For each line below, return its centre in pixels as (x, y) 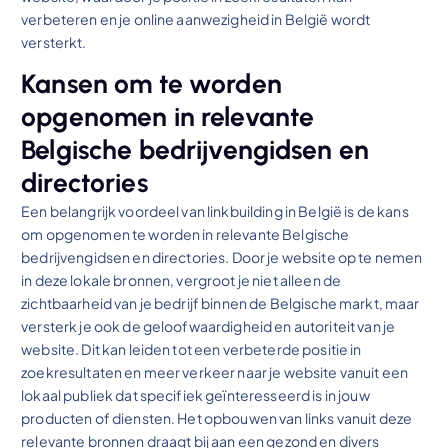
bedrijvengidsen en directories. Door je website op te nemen (222, 257)
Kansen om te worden (151, 84)
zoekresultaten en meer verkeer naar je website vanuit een (215, 372)
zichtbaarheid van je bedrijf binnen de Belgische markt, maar (220, 303)
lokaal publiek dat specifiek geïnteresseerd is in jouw (195, 395)
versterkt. (54, 42)
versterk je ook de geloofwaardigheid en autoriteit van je (208, 326)
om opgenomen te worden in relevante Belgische (185, 234)
